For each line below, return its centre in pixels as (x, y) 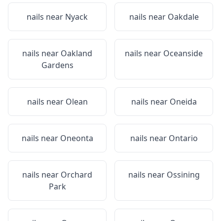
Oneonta (76, 138)
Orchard (76, 175)
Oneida (183, 102)
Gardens (57, 65)
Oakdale (183, 17)
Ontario (183, 138)
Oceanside (183, 53)
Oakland (76, 53)
